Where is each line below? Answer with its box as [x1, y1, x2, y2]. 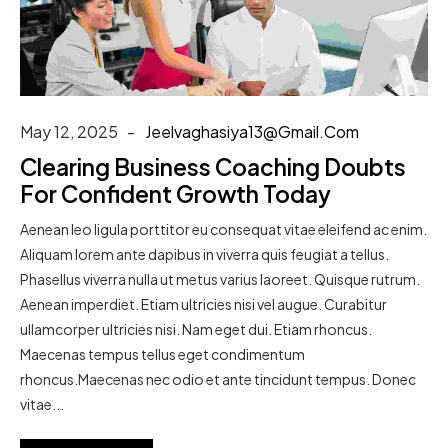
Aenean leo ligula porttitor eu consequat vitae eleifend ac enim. [20, 219, 427, 238]
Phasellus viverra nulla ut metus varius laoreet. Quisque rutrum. [20, 269, 420, 288]
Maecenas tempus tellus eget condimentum [20, 344, 305, 363]
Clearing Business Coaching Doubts [20, 151, 406, 181]
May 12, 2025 [20, 120, 118, 142]
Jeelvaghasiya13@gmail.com [145, 120, 359, 142]
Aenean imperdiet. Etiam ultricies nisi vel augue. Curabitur [20, 294, 387, 313]
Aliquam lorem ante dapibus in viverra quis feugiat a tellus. [20, 244, 389, 263]
